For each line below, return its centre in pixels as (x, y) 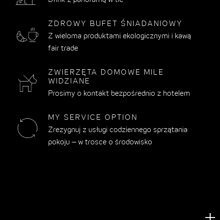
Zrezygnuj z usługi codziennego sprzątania (118, 130)
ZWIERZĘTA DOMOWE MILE (106, 73)
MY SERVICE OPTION (93, 118)
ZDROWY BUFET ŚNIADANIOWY (116, 24)
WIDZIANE (69, 82)
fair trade (63, 49)
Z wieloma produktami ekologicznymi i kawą (120, 37)
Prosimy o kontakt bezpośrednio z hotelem (119, 94)
